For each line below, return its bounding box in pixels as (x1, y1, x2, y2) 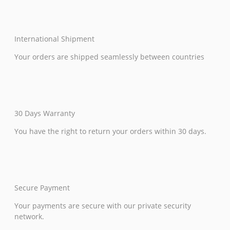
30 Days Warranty (14, 108, 75, 119)
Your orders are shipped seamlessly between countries (14, 52, 204, 62)
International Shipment (14, 34, 94, 44)
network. (14, 212, 44, 222)
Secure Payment (14, 183, 70, 193)
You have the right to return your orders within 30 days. (14, 126, 206, 137)
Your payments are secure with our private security (14, 201, 191, 211)
